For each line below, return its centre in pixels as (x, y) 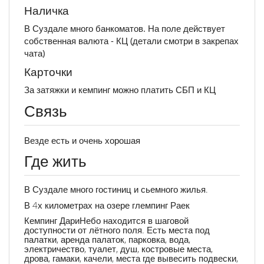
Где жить (55, 161)
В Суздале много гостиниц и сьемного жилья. (116, 189)
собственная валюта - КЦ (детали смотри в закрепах (131, 41)
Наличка (47, 10)
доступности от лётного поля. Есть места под (117, 230)
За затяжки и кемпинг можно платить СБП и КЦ (120, 90)
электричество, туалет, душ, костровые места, (118, 249)
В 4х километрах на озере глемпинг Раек (107, 205)
